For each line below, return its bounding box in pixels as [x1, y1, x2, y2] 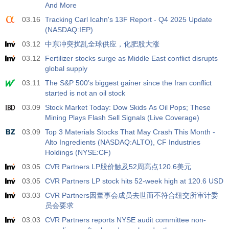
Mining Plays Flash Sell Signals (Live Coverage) [45, 113, 199, 122]
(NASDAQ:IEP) [45, 26, 93, 34]
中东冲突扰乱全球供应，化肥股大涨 [45, 40, 159, 48]
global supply [45, 64, 87, 73]
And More [45, 1, 77, 9]
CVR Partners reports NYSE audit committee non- [45, 216, 206, 224]
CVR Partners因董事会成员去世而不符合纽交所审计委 [45, 191, 218, 199]
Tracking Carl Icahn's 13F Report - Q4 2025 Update [45, 15, 212, 24]
